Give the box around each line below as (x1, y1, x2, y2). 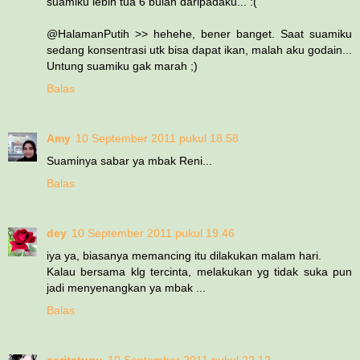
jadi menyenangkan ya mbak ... (47, 280, 206, 294)
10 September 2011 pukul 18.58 (76, 131, 239, 145)
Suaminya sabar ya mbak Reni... (47, 153, 212, 167)
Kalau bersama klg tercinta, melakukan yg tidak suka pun (47, 264, 352, 278)
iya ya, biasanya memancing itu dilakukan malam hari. (47, 248, 321, 262)
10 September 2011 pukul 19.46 (72, 226, 235, 239)
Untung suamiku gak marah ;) (47, 59, 198, 72)
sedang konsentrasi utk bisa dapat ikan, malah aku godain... (47, 43, 352, 56)
